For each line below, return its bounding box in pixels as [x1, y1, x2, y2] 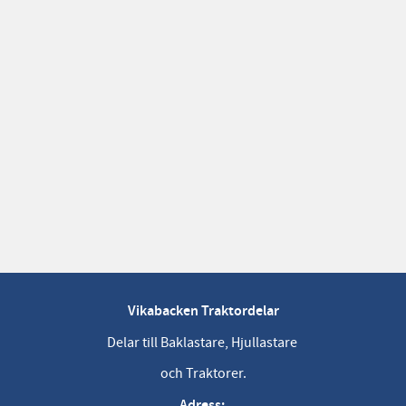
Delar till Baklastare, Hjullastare [106, 333, 300, 352]
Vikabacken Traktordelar [127, 302, 279, 322]
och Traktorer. [159, 364, 246, 383]
